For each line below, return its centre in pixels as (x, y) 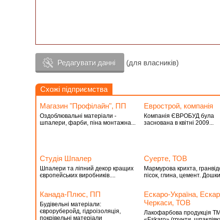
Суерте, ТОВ (165, 158)
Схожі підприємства (74, 89)
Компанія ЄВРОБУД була (179, 116)
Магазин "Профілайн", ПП (83, 106)
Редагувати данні (86, 63)
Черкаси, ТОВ (167, 203)
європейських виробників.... (78, 175)
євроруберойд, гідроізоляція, (80, 211)
